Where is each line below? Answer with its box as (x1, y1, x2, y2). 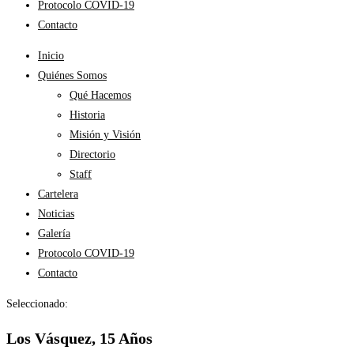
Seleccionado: (6, 298, 68, 310)
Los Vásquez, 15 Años (6, 329, 153, 347)
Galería (38, 228, 70, 239)
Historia (70, 109, 105, 121)
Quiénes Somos (38, 70, 107, 81)
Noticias (38, 208, 74, 220)
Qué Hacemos (70, 89, 131, 101)
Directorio (70, 149, 115, 160)
